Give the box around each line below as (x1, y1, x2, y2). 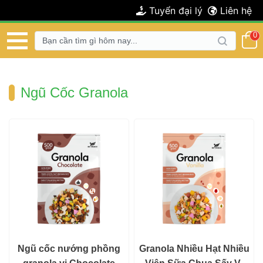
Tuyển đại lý (146, 5, 203, 16)
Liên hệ (217, 5, 252, 16)
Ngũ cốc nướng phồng (18, 244, 120, 254)
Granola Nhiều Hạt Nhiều (139, 244, 249, 254)
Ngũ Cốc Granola (21, 85, 128, 100)
